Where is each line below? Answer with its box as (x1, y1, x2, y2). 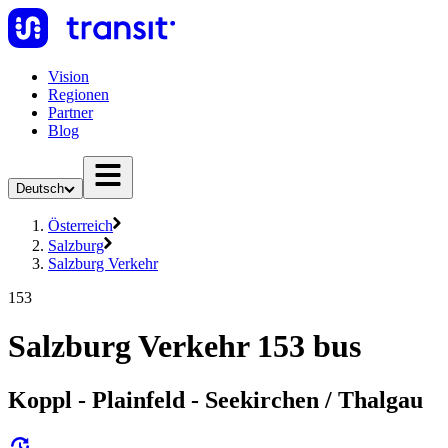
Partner (48, 104, 93, 121)
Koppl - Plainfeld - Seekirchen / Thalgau (8, 386, 423, 413)
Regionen (48, 86, 109, 103)
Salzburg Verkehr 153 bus (8, 328, 361, 365)
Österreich (48, 217, 113, 234)
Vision (48, 68, 89, 85)
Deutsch (16, 181, 64, 196)
